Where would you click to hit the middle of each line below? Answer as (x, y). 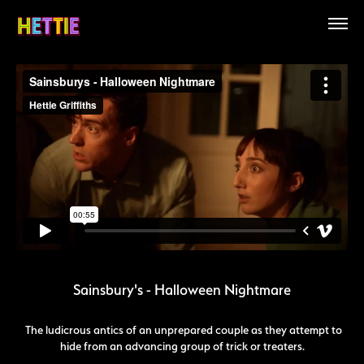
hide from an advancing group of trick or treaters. (182, 346)
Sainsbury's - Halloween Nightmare (182, 289)
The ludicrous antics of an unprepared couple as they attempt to (182, 329)
